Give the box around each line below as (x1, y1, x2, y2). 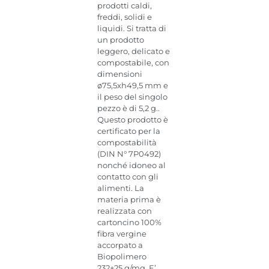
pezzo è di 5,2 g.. (97, 103, 160, 113)
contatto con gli (97, 172, 159, 181)
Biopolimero (97, 252, 147, 261)
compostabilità (97, 138, 157, 147)
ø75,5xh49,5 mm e (97, 80, 169, 90)
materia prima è (97, 195, 162, 204)
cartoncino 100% (97, 217, 162, 227)
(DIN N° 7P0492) (97, 149, 162, 159)
